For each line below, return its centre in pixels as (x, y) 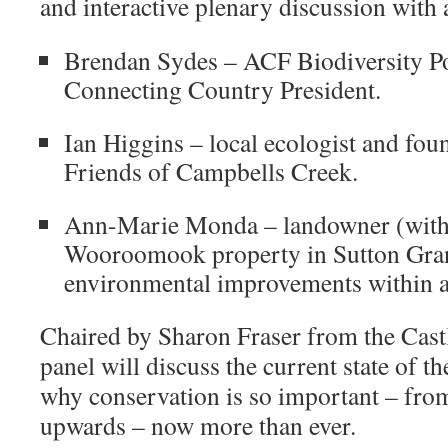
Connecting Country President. (222, 89)
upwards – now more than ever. (202, 425)
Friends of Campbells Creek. (211, 171)
